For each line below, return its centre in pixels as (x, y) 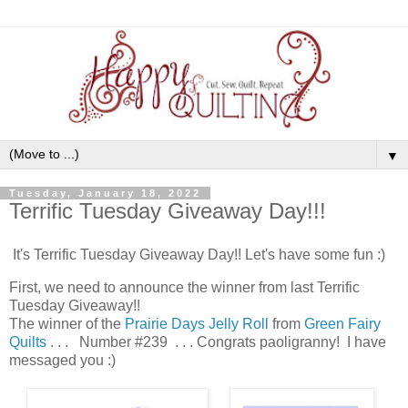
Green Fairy (342, 323)
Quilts (28, 342)
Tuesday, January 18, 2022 (105, 194)
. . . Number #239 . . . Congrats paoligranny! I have (216, 342)
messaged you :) (64, 360)
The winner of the (67, 323)
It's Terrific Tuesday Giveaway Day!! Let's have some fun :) (197, 254)
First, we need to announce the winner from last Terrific (184, 287)
